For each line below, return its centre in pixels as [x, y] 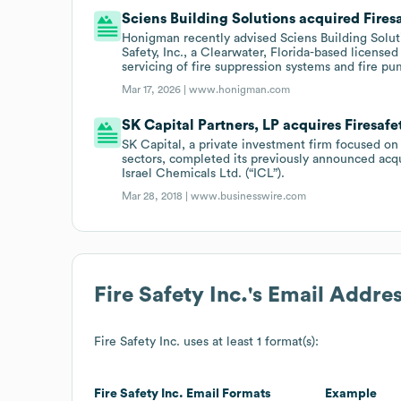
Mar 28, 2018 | [157, 196]
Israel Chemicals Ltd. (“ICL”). [204, 173]
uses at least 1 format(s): [249, 341]
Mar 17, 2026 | [156, 89]
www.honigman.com [240, 89]
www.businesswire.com [249, 196]
